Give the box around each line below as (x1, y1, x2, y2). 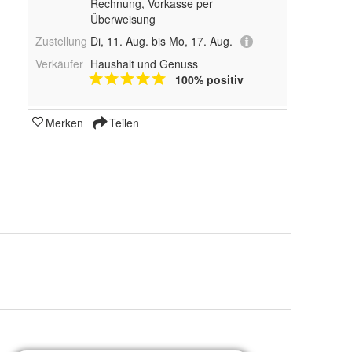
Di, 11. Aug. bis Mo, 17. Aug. (90, 32, 233, 49)
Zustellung (35, 32, 87, 49)
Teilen (106, 115, 139, 131)
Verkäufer (35, 56, 83, 72)
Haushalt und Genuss (90, 56, 198, 72)
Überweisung (90, 10, 156, 27)
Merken (46, 115, 83, 131)
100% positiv (174, 71, 244, 88)
